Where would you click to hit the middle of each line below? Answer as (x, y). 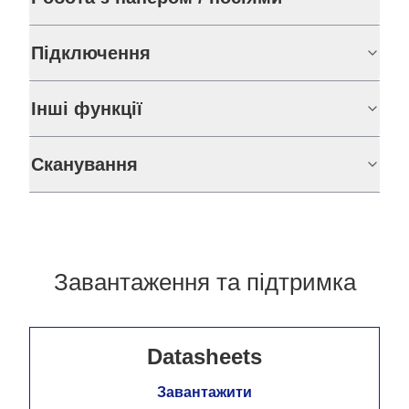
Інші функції (87, 109)
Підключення (91, 53)
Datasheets (204, 357)
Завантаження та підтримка (204, 282)
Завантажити (204, 392)
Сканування (84, 164)
